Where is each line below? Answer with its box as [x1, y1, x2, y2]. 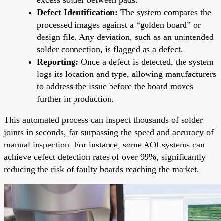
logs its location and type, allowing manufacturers [37, 69, 216, 79]
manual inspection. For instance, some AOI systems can [4, 139, 205, 149]
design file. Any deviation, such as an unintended [37, 32, 214, 42]
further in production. [37, 93, 114, 104]
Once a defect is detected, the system [78, 56, 214, 67]
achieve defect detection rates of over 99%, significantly [4, 151, 206, 162]
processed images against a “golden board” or [37, 19, 201, 30]
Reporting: [37, 56, 78, 67]
